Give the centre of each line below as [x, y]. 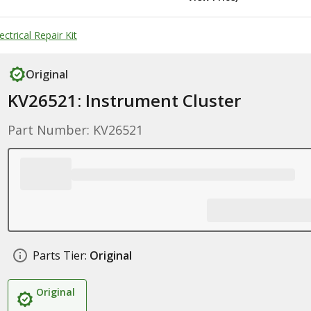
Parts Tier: [59, 255]
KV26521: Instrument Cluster [124, 100]
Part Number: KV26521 [75, 130]
